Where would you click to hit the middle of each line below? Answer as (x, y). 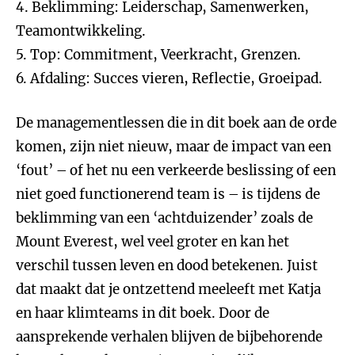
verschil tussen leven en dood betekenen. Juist (167, 265)
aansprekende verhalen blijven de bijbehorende (169, 337)
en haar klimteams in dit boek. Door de (143, 313)
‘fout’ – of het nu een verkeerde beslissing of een (176, 170)
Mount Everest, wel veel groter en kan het (153, 242)
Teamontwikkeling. (81, 31)
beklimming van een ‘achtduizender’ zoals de (164, 218)
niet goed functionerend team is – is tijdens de (168, 194)
